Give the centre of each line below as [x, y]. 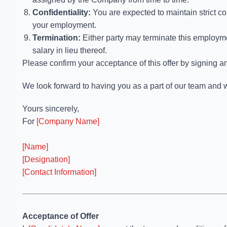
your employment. [64, 25]
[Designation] [46, 159]
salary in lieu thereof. [70, 50]
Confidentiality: [62, 12]
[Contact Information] [59, 172]
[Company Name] [68, 121]
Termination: [56, 38]
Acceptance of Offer [61, 216]
